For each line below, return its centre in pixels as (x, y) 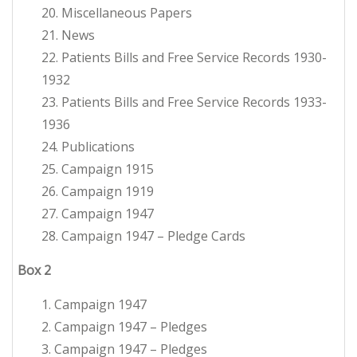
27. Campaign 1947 (98, 214)
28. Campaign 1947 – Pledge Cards (143, 236)
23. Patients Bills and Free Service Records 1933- (184, 102)
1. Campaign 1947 (94, 305)
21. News (68, 35)
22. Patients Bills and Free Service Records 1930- (184, 58)
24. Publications (88, 147)
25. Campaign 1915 (98, 169)
